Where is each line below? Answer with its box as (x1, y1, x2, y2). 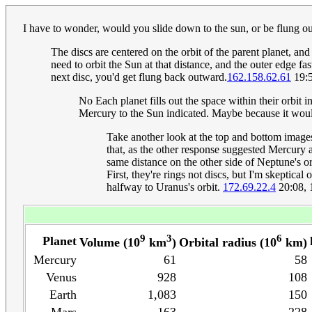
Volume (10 (79, 235, 140, 250)
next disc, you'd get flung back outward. (51, 71, 227, 84)
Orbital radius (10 (179, 235, 276, 250)
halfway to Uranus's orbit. (107, 181, 223, 194)
